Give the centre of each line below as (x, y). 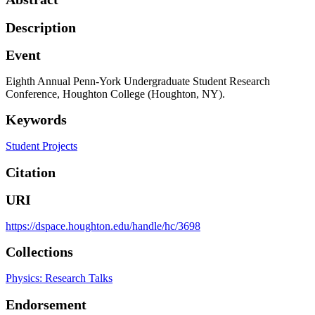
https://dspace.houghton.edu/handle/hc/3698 (103, 226)
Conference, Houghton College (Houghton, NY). (115, 94)
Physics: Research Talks (59, 278)
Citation (31, 172)
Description (41, 27)
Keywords (36, 120)
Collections (39, 252)
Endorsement (46, 304)
